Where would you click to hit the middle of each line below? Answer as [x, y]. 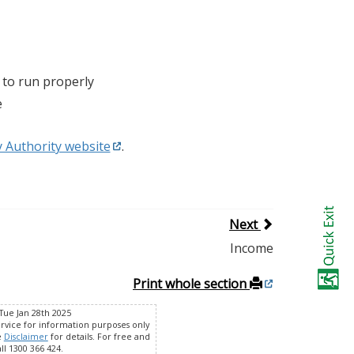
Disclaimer [26, 336]
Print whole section [191, 283]
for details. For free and [99, 336]
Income [251, 248]
